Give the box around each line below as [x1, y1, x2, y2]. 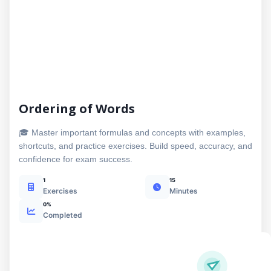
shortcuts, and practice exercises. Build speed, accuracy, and [19, 141, 252, 151]
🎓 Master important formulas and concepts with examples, [19, 128, 246, 137]
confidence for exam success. [19, 154, 132, 164]
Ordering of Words [19, 100, 135, 117]
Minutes [169, 186, 198, 195]
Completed [43, 211, 82, 220]
